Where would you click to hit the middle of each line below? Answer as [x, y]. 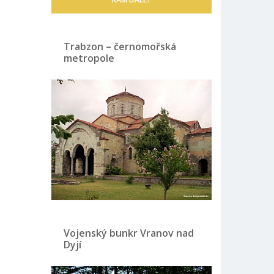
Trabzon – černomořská [120, 47]
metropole [89, 58]
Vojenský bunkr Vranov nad [128, 233]
